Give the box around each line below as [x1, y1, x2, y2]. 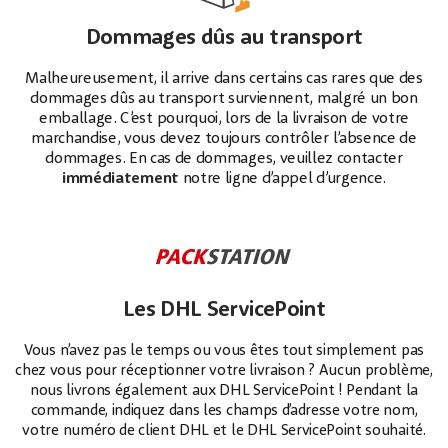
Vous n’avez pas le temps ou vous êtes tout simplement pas [24, 343, 424, 359]
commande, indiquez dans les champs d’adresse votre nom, [30, 403, 418, 419]
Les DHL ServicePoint [122, 299, 326, 321]
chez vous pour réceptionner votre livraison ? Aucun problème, [15, 363, 433, 379]
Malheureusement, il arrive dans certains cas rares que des [25, 71, 423, 87]
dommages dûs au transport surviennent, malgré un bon [30, 91, 418, 107]
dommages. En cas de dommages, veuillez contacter [45, 151, 403, 167]
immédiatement [62, 171, 179, 187]
